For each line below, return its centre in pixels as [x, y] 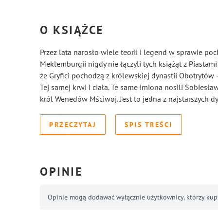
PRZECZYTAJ [73, 125]
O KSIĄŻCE [72, 30]
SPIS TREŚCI [149, 125]
